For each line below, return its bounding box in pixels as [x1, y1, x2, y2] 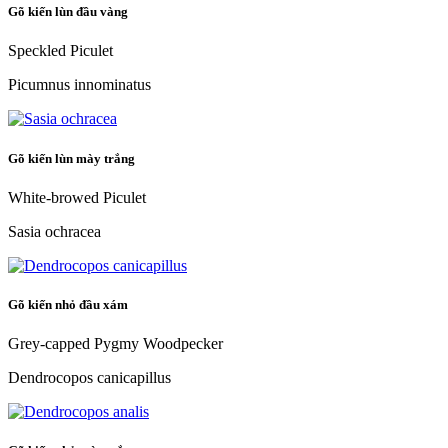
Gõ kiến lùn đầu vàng [8, 4, 131, 20]
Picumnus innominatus [8, 76, 151, 94]
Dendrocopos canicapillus [8, 369, 171, 387]
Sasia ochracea [8, 222, 101, 240]
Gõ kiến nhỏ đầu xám [8, 296, 131, 312]
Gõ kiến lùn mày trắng [8, 150, 138, 166]
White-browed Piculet [8, 188, 146, 206]
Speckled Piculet [8, 42, 113, 60]
